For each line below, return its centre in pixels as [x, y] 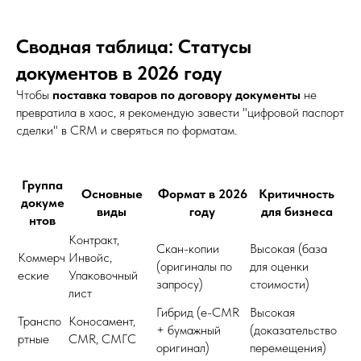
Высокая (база [288, 248]
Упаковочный [103, 275]
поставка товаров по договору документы [176, 94]
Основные [112, 193]
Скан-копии [188, 248]
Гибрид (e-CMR [198, 312]
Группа [42, 185]
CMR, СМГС [102, 338]
